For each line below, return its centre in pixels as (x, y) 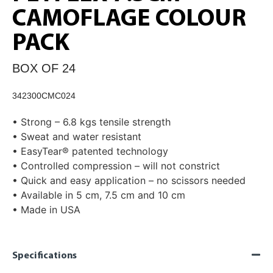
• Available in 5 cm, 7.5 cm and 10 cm (99, 195)
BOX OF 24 (44, 68)
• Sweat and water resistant (77, 136)
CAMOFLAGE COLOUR (129, 19)
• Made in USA (46, 209)
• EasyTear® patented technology (90, 151)
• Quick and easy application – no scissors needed (129, 180)
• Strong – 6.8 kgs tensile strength (91, 122)
